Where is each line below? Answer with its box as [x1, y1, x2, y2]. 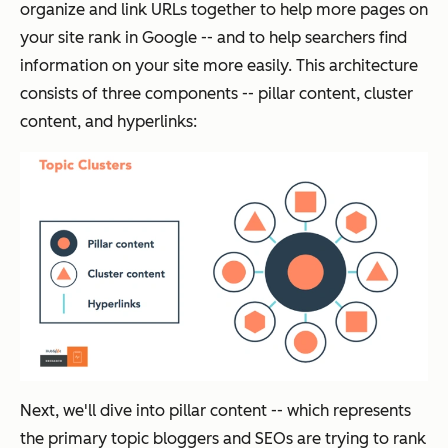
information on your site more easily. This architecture [20, 55, 418, 75]
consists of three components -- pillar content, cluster [20, 83, 413, 103]
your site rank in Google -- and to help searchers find [20, 27, 407, 47]
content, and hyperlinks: [20, 111, 197, 131]
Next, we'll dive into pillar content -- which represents [20, 400, 411, 420]
